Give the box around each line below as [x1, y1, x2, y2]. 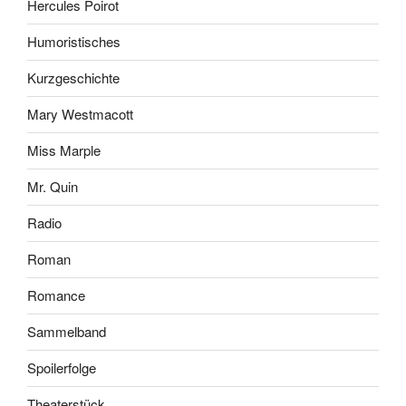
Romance [27, 285, 85, 305]
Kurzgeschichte [27, 68, 120, 88]
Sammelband [27, 322, 106, 342]
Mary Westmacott [27, 104, 133, 124]
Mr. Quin [27, 177, 78, 197]
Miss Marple [27, 140, 101, 160]
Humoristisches [27, 32, 121, 52]
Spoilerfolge [27, 358, 96, 378]
